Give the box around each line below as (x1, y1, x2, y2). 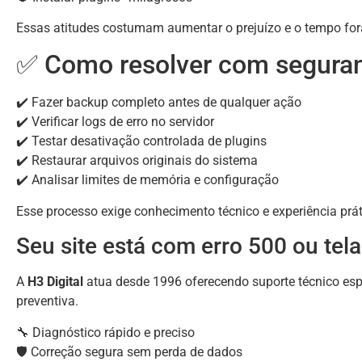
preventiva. (16, 293, 78, 309)
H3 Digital (27, 274, 83, 290)
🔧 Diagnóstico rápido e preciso (16, 324, 195, 340)
